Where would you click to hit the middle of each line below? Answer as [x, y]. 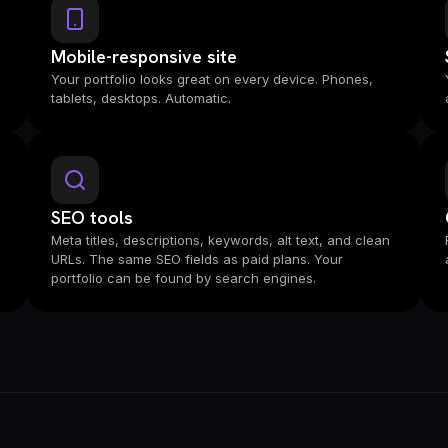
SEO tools [91, 217]
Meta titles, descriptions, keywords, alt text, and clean [220, 240]
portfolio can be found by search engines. [183, 278]
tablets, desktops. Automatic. [140, 98]
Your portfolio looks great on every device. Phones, [211, 79]
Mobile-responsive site [143, 56]
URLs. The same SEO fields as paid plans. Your [196, 259]
